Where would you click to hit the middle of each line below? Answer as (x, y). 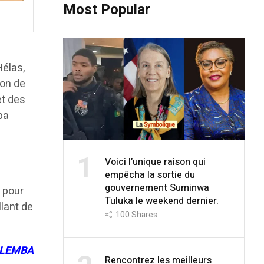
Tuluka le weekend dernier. (161, 201)
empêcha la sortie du (150, 175)
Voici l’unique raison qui (155, 162)
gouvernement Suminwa (157, 188)
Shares (144, 214)
